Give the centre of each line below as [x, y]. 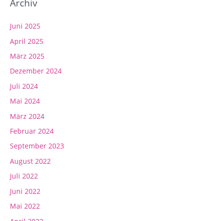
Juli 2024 [24, 86]
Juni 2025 [25, 26]
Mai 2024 [25, 101]
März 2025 [27, 56]
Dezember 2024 [36, 71]
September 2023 [37, 146]
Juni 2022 [25, 191]
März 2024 [27, 116]
